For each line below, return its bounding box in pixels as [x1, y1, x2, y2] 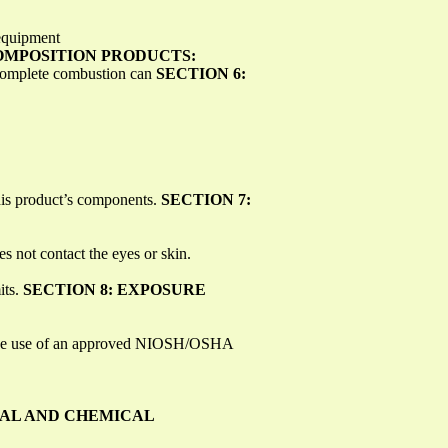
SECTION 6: [156, 64, 246, 82]
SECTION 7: [161, 190, 251, 208]
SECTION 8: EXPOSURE [23, 280, 206, 298]
